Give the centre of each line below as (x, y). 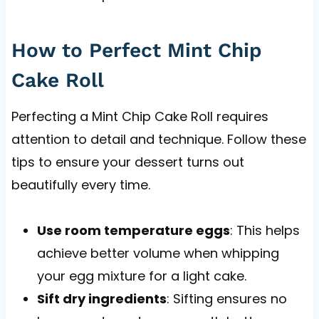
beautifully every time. (80, 184)
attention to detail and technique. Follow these (158, 139)
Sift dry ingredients (101, 298)
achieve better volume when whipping (158, 253)
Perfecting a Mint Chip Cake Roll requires (140, 116)
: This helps (265, 230)
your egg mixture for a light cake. (141, 276)
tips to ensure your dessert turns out (127, 162)
